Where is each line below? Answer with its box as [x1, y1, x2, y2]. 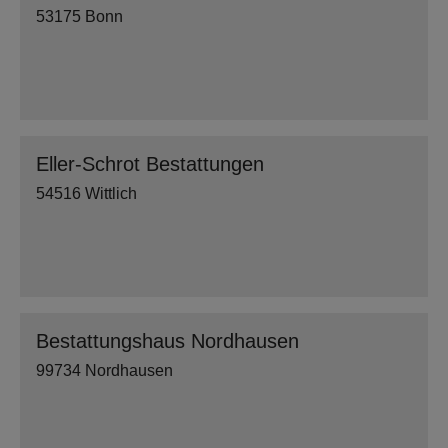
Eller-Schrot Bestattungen [36, 153, 264, 175]
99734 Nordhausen [36, 362, 173, 379]
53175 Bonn [36, 8, 123, 25]
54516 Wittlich [36, 185, 137, 202]
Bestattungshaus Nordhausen [36, 330, 299, 352]
